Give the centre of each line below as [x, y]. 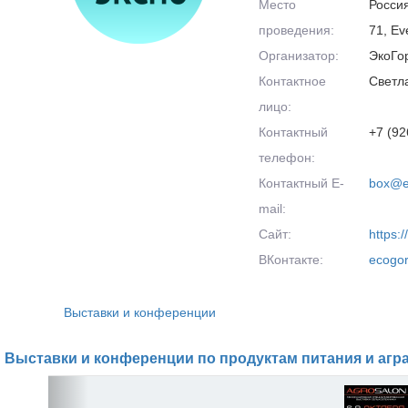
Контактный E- [301, 183]
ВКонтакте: [291, 260]
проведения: [296, 30]
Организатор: [299, 56]
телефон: [287, 158]
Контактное [292, 81]
